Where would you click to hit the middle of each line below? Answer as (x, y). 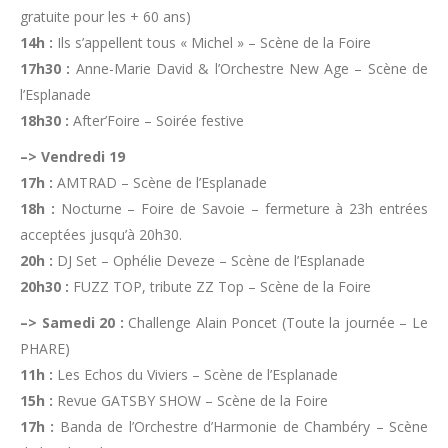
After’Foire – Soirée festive (156, 120)
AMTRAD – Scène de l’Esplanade (160, 182)
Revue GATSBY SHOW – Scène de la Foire (190, 400)
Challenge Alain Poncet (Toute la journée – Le (276, 322)
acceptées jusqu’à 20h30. (101, 234)
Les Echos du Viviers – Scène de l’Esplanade (195, 374)
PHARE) (45, 348)
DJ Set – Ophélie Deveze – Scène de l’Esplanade (209, 260)
